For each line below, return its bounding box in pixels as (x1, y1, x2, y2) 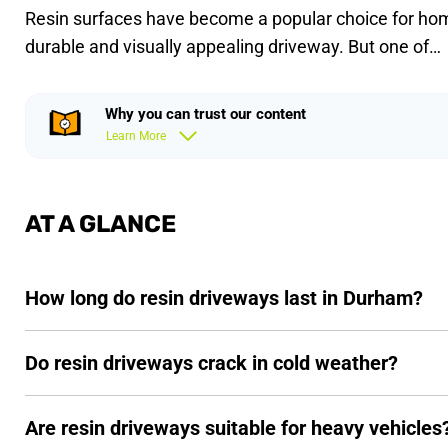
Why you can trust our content (105, 104, 307, 123)
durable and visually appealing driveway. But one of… (25, 35, 442, 57)
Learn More (106, 128, 167, 143)
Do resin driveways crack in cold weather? (25, 350, 399, 375)
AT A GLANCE (25, 209, 177, 238)
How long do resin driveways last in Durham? (25, 285, 424, 310)
